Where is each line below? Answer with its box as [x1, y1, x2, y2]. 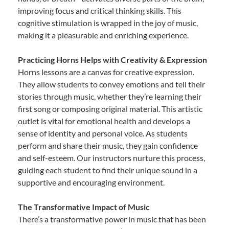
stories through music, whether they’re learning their [18, 91, 201, 101]
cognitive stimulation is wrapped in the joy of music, [18, 17, 198, 28]
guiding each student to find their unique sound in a [18, 165, 197, 175]
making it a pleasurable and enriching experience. [18, 30, 189, 40]
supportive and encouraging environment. [18, 177, 165, 187]
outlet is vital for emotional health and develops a [18, 116, 190, 126]
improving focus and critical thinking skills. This [18, 5, 181, 15]
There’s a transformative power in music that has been [18, 214, 206, 224]
